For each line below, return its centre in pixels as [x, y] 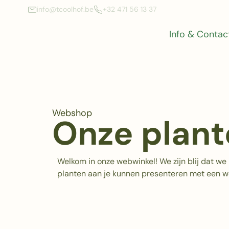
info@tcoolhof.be [65, 9]
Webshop [72, 113]
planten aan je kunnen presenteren [123, 174]
